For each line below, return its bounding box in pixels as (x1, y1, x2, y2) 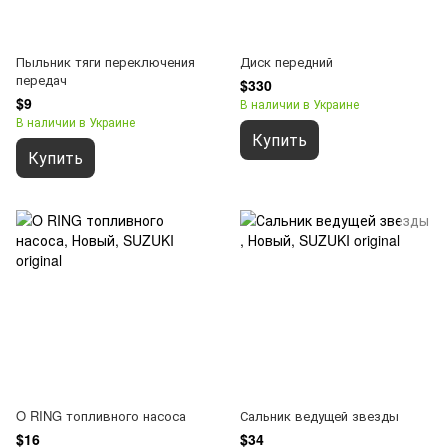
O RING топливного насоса (16, 405, 186, 425)
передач (16, 70, 67, 90)
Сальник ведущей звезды (240, 405, 399, 425)
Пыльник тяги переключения (16, 52, 195, 72)
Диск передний (240, 52, 333, 72)
